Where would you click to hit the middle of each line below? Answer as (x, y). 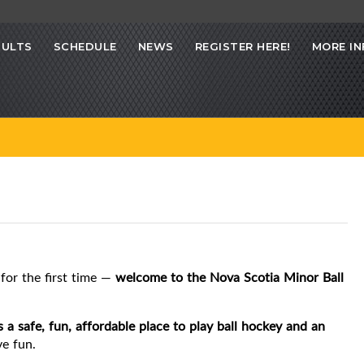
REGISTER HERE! (243, 47)
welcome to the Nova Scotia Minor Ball (230, 277)
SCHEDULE (85, 47)
